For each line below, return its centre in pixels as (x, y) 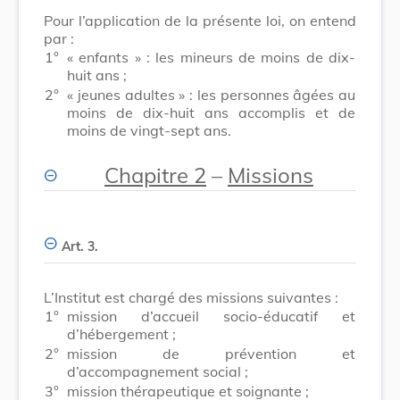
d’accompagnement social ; (158, 371)
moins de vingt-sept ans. (149, 130)
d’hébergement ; (121, 333)
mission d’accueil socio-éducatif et (211, 316)
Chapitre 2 (155, 175)
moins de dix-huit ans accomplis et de (211, 112)
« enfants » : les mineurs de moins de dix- (211, 57)
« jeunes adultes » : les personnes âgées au (211, 94)
